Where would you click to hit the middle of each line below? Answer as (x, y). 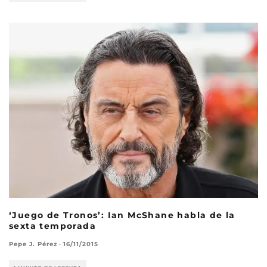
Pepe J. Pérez (33, 244)
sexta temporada (52, 226)
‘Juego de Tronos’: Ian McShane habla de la (122, 215)
